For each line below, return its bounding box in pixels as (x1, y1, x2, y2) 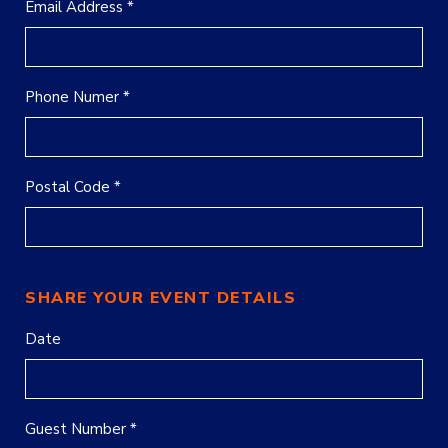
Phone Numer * (25, 87, 130, 108)
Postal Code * (25, 177, 121, 198)
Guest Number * (25, 419, 137, 440)
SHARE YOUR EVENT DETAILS (25, 287, 296, 310)
